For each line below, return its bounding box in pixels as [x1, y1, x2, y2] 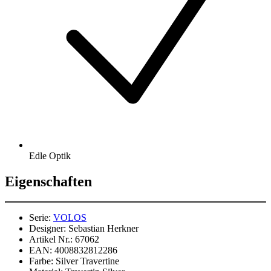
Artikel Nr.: [29, 234, 73, 245]
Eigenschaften [5, 173, 92, 189]
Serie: [29, 212, 51, 223]
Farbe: [29, 256, 53, 267]
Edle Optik [29, 150, 71, 161]
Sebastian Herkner [68, 223, 139, 234]
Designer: [29, 223, 66, 234]
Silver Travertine [56, 256, 119, 267]
